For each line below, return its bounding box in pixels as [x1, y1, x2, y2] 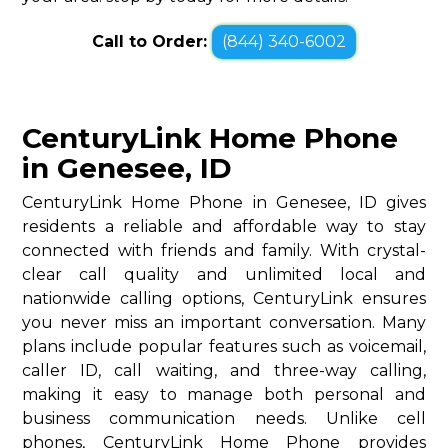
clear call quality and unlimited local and [22, 264, 426, 284]
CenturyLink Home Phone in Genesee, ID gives [22, 192, 426, 212]
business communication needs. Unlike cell [22, 408, 426, 428]
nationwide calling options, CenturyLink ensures [22, 288, 426, 308]
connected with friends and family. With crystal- [22, 240, 426, 260]
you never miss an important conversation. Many [22, 312, 426, 332]
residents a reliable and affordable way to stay [22, 216, 426, 236]
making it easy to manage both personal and [22, 384, 426, 404]
